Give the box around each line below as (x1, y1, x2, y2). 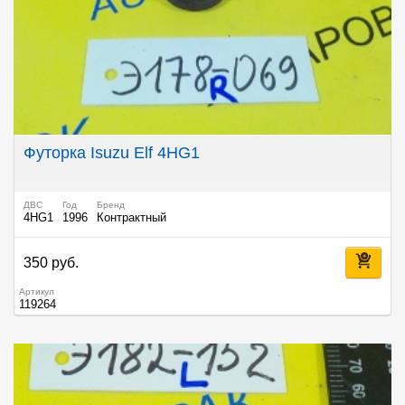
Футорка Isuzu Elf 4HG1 (24, 144, 200, 163)
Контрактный (97, 212, 166, 225)
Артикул (19, 287, 54, 297)
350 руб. (24, 255, 79, 271)
